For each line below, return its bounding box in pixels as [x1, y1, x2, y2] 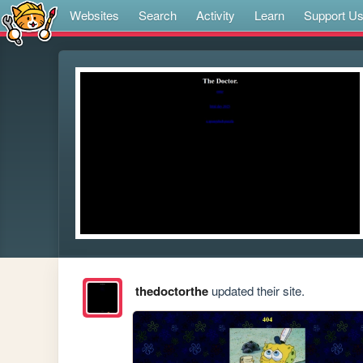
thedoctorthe [135, 282, 208, 301]
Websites [70, 6, 119, 23]
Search [139, 6, 177, 23]
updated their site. [207, 282, 305, 300]
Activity [196, 6, 235, 23]
